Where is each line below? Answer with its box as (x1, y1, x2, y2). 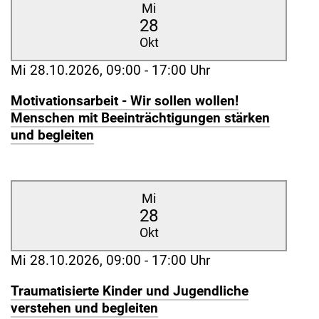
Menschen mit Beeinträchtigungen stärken (11, 110, 270, 127)
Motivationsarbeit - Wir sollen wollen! (11, 93, 239, 110)
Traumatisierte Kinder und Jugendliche (11, 283, 249, 299)
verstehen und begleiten (11, 300, 158, 316)
